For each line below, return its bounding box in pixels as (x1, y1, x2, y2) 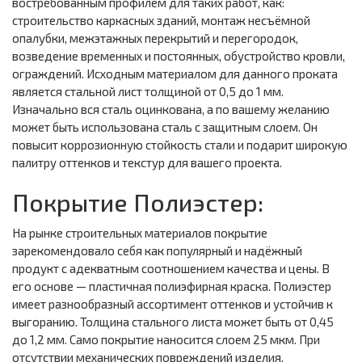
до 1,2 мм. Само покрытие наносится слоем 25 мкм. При (12, 332, 320, 347)
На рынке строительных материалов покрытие (12, 225, 267, 241)
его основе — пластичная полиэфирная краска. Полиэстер (12, 279, 331, 294)
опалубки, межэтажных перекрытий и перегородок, (12, 31, 298, 46)
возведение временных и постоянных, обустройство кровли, (12, 48, 345, 64)
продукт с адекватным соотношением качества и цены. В (12, 261, 330, 276)
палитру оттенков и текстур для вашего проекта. (12, 155, 282, 170)
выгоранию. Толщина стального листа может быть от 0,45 (12, 314, 334, 330)
